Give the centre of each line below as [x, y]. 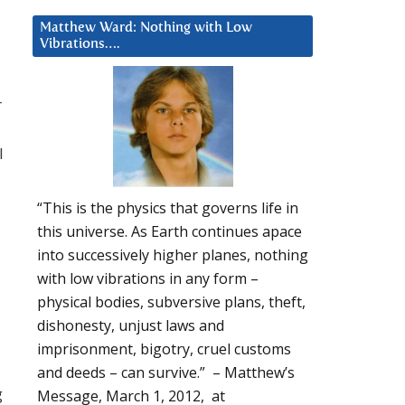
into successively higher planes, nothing [173, 255]
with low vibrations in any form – [148, 279]
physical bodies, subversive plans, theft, [171, 302]
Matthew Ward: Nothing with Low [146, 27]
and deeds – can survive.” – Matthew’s [166, 373]
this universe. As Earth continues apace [170, 232]
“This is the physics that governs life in [168, 208]
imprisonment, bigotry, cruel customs [164, 349]
